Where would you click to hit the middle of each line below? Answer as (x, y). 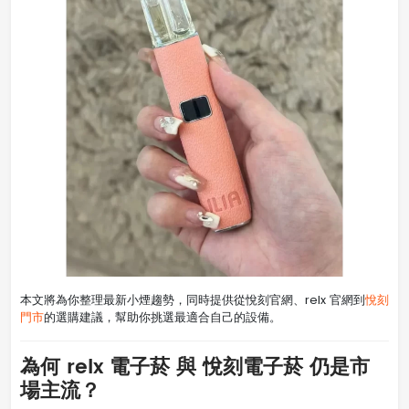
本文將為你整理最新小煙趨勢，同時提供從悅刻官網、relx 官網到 (193, 299)
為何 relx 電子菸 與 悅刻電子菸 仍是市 (195, 367)
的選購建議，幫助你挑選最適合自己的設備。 (163, 317)
